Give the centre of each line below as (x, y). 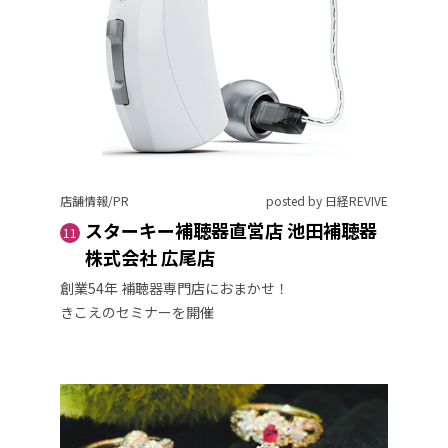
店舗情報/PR (94, 200)
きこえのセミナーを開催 (137, 311)
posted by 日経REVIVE (327, 200)
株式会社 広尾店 (150, 256)
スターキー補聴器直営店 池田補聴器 (231, 229)
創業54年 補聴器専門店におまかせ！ (174, 287)
